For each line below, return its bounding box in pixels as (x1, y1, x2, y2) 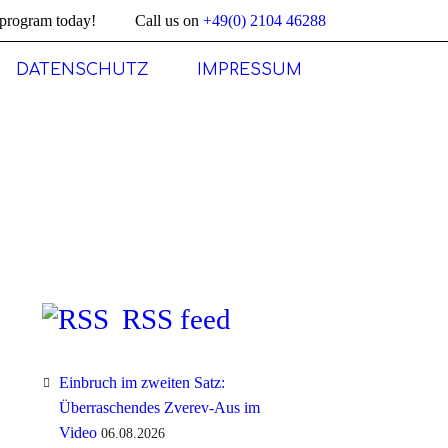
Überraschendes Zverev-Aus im (58, 398, 260, 416)
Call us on (135, 12, 203, 29)
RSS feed (122, 303, 231, 335)
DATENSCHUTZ (16, 61, 149, 79)
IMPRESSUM (197, 61, 302, 79)
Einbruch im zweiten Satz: (58, 373, 225, 391)
